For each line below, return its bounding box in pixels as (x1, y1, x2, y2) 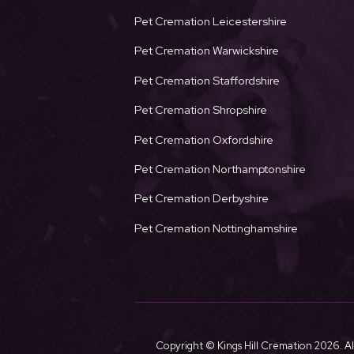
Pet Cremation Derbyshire (134, 190, 269, 206)
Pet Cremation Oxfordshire (134, 131, 273, 147)
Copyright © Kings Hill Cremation (155, 338, 314, 352)
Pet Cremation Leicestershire (134, 13, 287, 29)
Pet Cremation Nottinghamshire (134, 220, 298, 235)
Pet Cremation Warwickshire (134, 43, 279, 58)
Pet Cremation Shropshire (134, 102, 267, 118)
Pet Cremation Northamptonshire (134, 161, 306, 177)
